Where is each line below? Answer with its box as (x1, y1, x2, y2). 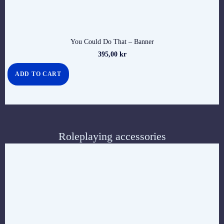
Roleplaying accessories (58, 129, 166, 142)
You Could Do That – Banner (70, 38, 154, 46)
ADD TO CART (15, 70, 61, 77)
